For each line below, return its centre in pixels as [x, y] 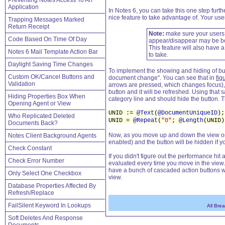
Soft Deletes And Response [45, 218]
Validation [22, 84]
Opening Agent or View [39, 103]
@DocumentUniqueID [188, 113]
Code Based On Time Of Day [47, 39]
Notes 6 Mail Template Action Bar [53, 52]
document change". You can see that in [162, 78]
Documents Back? [33, 123]
